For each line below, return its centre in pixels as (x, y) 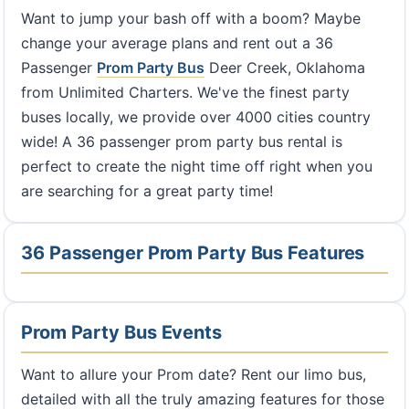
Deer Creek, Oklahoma (285, 68)
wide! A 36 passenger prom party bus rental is (182, 142)
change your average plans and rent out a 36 (177, 43)
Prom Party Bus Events (121, 332)
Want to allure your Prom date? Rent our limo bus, (194, 374)
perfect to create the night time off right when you (197, 166)
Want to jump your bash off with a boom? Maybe (191, 18)
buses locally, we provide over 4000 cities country (196, 117)
